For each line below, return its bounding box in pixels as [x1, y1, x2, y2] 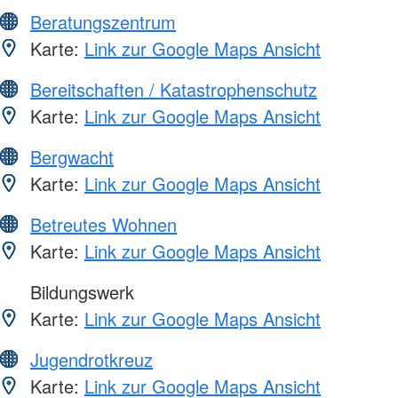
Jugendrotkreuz [30, 346, 153, 372]
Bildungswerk [25, 278, 134, 305]
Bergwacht [30, 143, 114, 170]
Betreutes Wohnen [30, 211, 177, 237]
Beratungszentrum [30, 8, 176, 35]
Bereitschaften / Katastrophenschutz [30, 76, 317, 102]
